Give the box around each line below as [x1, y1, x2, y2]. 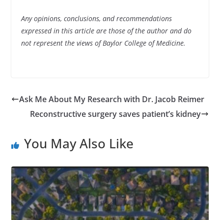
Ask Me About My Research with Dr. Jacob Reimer [19, 93, 204, 105]
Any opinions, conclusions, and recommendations [21, 13, 172, 23]
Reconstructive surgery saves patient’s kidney [30, 108, 201, 119]
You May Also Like [24, 134, 134, 152]
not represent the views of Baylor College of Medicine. [21, 38, 186, 48]
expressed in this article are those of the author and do [21, 26, 192, 35]
